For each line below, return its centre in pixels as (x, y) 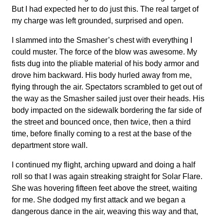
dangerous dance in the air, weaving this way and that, (105, 211)
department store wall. (50, 145)
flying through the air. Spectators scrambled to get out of (107, 87)
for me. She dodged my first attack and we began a (99, 200)
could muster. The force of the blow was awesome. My (104, 52)
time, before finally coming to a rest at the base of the (102, 134)
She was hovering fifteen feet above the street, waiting (104, 188)
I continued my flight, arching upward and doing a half (103, 165)
